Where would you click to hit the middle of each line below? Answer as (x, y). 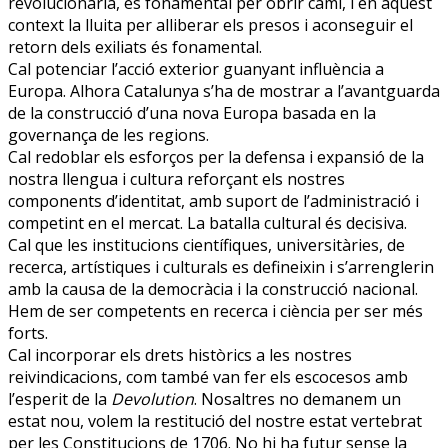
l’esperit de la (59, 398)
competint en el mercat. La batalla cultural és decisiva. (207, 222)
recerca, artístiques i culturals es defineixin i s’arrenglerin (221, 266)
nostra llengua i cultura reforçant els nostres (176, 178)
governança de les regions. (108, 134)
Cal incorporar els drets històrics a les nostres (180, 354)
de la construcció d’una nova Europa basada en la (192, 112)
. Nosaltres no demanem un (297, 398)
